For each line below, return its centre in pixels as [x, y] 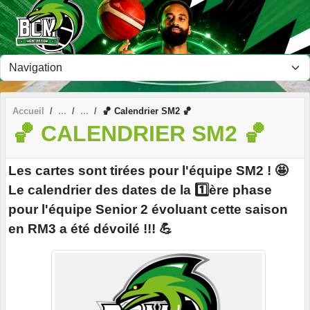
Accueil [28, 111]
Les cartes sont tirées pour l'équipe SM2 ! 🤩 [148, 171]
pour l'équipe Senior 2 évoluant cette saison [148, 210]
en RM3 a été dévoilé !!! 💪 [90, 229]
